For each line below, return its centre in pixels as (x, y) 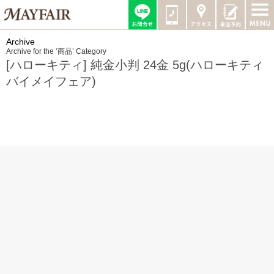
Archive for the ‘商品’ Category (56, 51)
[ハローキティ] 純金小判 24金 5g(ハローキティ (135, 65)
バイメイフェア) (51, 81)
